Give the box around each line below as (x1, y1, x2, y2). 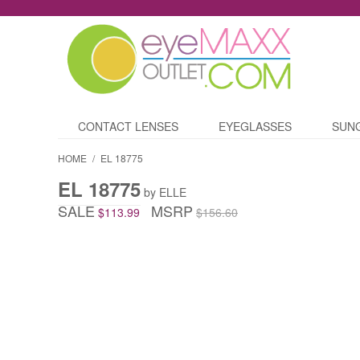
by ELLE (141, 184, 190, 201)
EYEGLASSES (219, 118, 292, 135)
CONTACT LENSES (78, 118, 178, 135)
